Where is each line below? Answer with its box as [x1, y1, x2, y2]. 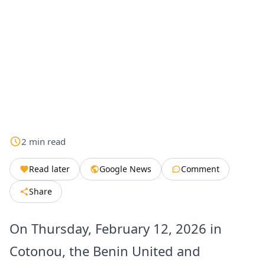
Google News [99, 163, 151, 175]
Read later [29, 163, 70, 175]
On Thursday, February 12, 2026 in [9, 219, 222, 238]
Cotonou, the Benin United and [9, 242, 201, 260]
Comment [181, 163, 219, 175]
